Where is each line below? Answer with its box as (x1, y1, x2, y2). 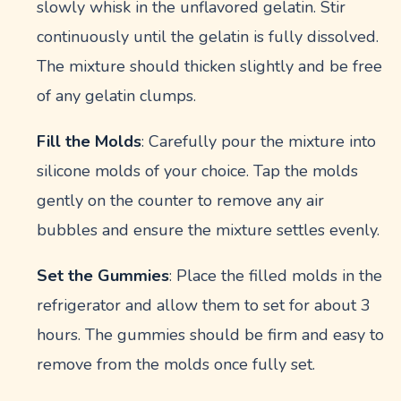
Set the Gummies (37, 265, 170, 286)
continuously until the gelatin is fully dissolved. (37, 26, 380, 47)
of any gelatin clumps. (37, 85, 197, 107)
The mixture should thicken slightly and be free (37, 55, 383, 77)
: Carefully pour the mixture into (141, 131, 377, 152)
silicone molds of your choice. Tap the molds (37, 160, 359, 182)
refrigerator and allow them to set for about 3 (37, 294, 371, 316)
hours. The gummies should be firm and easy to (37, 324, 385, 346)
